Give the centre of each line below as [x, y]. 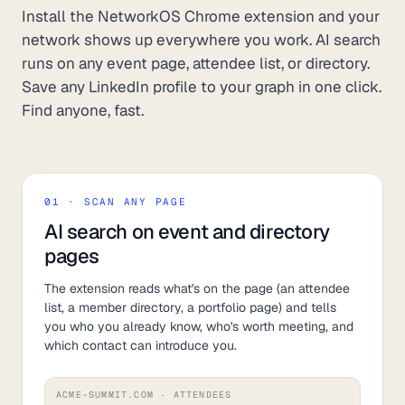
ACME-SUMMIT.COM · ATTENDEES [144, 395]
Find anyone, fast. [83, 110]
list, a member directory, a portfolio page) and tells [190, 307]
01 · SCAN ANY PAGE [116, 202]
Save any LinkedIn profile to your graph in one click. [202, 87]
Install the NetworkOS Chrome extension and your [201, 16]
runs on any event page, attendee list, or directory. [196, 63]
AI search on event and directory [187, 231]
